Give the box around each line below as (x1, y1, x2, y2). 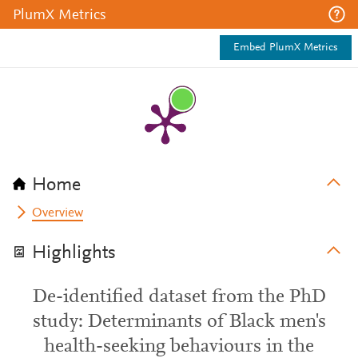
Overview (32, 207, 84, 220)
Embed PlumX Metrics (233, 42, 338, 54)
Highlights (32, 244, 116, 263)
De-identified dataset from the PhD (32, 288, 326, 307)
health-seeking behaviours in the (44, 337, 314, 356)
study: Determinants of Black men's (32, 312, 326, 332)
